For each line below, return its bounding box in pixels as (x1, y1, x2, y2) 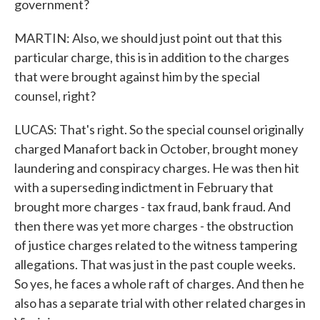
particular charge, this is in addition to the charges (14, 49, 289, 65)
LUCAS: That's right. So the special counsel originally (14, 121, 304, 137)
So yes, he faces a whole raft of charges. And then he (14, 276, 304, 291)
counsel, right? (14, 88, 96, 104)
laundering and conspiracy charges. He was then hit (14, 160, 299, 176)
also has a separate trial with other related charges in (14, 295, 306, 311)
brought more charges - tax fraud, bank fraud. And (14, 199, 291, 214)
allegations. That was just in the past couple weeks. (14, 256, 296, 272)
